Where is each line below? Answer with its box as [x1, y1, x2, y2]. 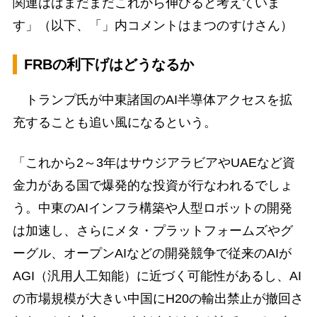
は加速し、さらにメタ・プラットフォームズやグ [12, 224, 293, 238]
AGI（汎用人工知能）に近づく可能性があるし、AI [12, 269, 301, 284]
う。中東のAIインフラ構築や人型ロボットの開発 [12, 201, 292, 216]
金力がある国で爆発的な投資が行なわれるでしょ [12, 178, 293, 193]
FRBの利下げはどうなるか [23, 56, 194, 72]
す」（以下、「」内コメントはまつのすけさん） [12, 18, 293, 33]
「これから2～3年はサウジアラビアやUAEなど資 [12, 156, 295, 171]
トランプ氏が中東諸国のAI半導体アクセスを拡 [12, 92, 292, 107]
